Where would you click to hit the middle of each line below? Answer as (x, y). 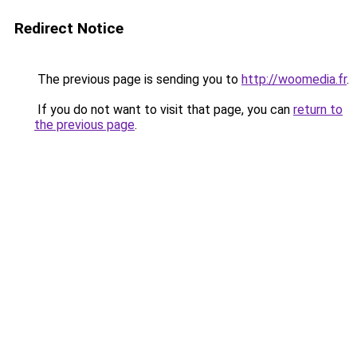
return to (318, 110)
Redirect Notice (69, 28)
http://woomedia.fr (294, 79)
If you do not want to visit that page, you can (164, 110)
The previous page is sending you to (138, 79)
